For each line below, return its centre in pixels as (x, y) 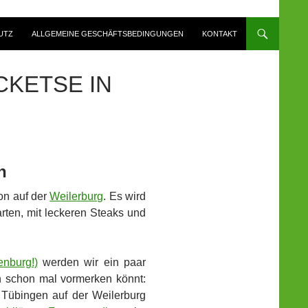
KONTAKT (220, 33)
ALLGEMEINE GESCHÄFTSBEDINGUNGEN (108, 33)
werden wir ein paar (92, 262)
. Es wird (125, 196)
